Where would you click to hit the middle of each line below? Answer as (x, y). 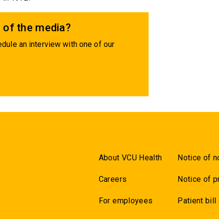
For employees (126, 200)
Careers (113, 179)
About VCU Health (130, 157)
